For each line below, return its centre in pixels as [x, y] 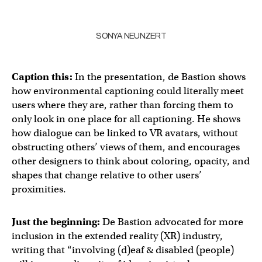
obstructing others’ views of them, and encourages [126, 147]
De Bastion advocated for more [172, 222]
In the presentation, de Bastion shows [159, 77]
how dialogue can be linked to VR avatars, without [125, 133]
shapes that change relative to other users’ [107, 175]
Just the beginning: [56, 222]
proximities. [39, 189]
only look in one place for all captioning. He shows [126, 119]
